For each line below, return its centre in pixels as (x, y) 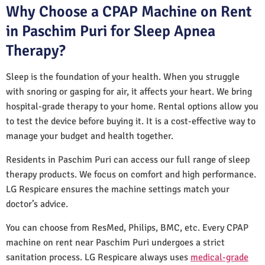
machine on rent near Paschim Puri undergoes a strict (115, 242)
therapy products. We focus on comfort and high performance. (131, 174)
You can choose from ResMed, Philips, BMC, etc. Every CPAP (127, 227)
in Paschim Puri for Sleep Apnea (111, 31)
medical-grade (219, 257)
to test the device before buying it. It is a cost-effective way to (131, 121)
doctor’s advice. (37, 204)
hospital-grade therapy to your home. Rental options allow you (132, 106)
